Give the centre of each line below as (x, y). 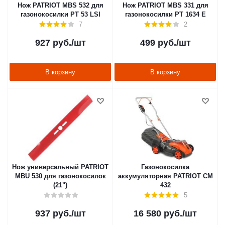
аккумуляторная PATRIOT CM (165, 176)
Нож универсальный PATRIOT (60, 167)
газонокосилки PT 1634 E (165, 14)
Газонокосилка (165, 167)
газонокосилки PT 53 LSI (60, 14)
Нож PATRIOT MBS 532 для (60, 5)
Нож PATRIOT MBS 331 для (165, 5)
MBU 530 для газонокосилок (60, 176)
